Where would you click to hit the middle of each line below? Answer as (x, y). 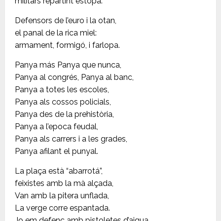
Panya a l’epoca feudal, (56, 127)
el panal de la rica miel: (56, 33)
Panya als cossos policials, (63, 102)
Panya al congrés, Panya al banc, (74, 77)
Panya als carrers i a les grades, (71, 139)
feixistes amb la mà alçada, (64, 184)
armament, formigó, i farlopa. (67, 45)
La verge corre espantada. (62, 208)
